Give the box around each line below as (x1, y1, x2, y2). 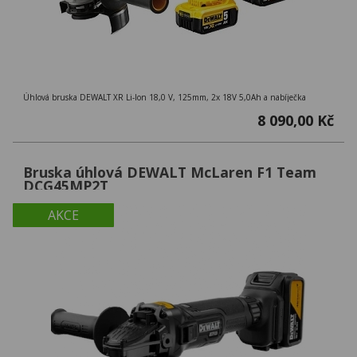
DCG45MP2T (23, 175, 108, 195)
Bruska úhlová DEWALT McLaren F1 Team (23, 162, 316, 182)
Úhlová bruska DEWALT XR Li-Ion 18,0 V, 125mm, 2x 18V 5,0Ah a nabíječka (23, 91, 306, 103)
